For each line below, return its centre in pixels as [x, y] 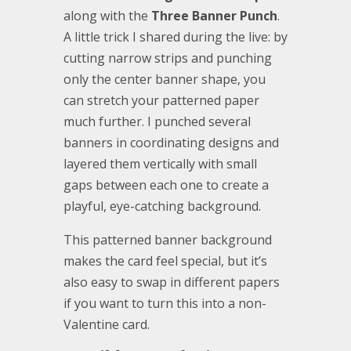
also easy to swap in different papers [171, 282]
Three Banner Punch [214, 16]
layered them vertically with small [160, 164]
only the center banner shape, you [164, 80]
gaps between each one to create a [166, 185]
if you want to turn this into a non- [165, 304]
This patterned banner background [167, 240]
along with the [107, 16]
